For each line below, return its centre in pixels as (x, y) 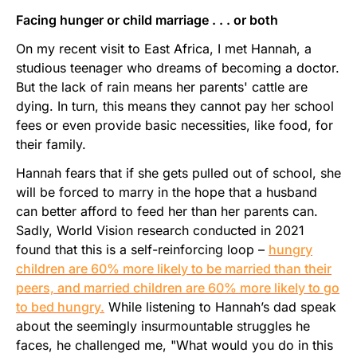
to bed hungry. (60, 306)
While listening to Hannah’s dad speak (220, 306)
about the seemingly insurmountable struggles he (163, 326)
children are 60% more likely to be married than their (174, 268)
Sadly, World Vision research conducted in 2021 (160, 230)
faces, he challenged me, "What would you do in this (175, 345)
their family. (55, 144)
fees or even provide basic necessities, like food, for (175, 125)
